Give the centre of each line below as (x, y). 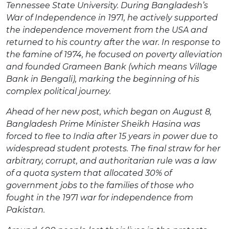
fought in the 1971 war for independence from (100, 197)
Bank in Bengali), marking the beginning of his (103, 79)
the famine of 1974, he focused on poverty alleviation (114, 54)
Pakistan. (27, 210)
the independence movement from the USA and (107, 30)
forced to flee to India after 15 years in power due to (112, 136)
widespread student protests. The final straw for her (113, 148)
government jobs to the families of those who (100, 185)
